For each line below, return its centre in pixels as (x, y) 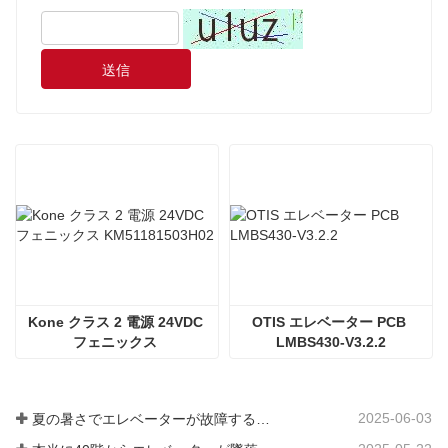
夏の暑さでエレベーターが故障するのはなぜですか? (263, 419)
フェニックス (115, 341)
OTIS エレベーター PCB (329, 321)
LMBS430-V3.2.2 (331, 341)
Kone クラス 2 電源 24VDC (115, 321)
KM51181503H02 (117, 361)
